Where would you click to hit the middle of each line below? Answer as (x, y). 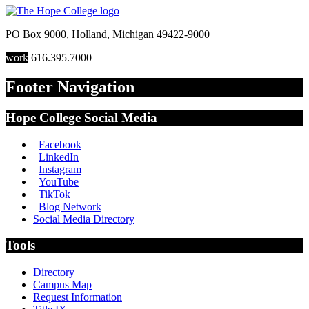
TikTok (54, 194)
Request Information (78, 297)
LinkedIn (59, 157)
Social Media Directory (84, 219)
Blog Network (70, 206)
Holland (89, 34)
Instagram (60, 169)
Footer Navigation (70, 87)
